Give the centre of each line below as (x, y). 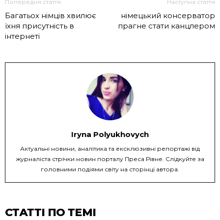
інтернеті (22, 36)
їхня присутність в (40, 26)
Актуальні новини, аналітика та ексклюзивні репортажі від (110, 149)
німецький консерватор (168, 16)
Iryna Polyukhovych (110, 135)
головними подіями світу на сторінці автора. (110, 169)
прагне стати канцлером (166, 26)
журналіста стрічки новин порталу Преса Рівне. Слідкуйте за (110, 159)
